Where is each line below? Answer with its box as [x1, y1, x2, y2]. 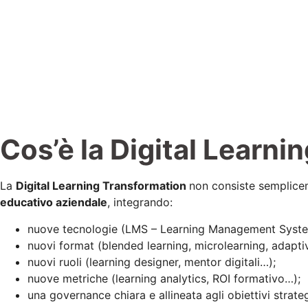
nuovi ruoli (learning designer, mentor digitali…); [27, 254, 276, 269]
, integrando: [107, 195, 173, 210]
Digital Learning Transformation [16, 179, 189, 193]
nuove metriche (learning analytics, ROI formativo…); [27, 271, 300, 285]
